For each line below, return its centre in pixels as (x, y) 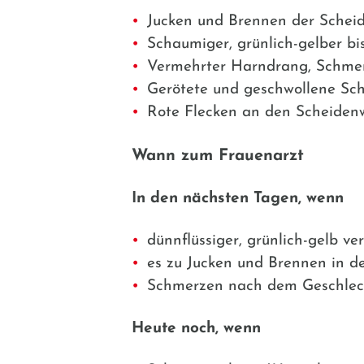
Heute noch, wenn (196, 328)
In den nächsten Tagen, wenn (238, 198)
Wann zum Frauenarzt (218, 156)
